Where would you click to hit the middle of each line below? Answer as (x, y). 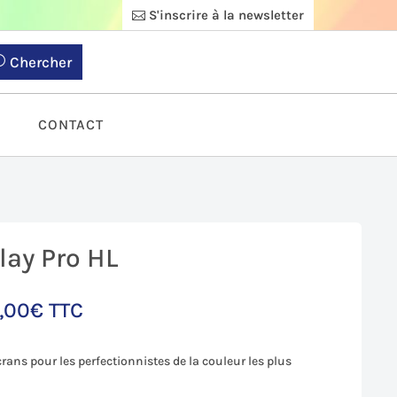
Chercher (40, 62)
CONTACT (71, 125)
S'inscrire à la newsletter (227, 15)
